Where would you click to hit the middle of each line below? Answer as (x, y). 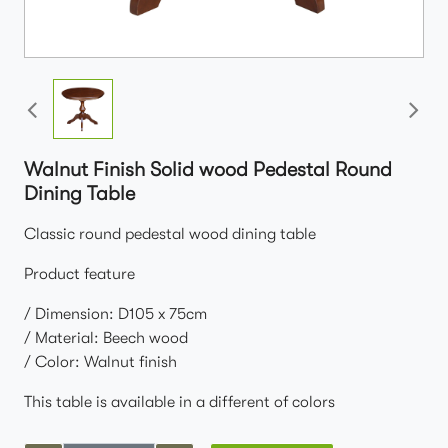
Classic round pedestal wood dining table (170, 234)
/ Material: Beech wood (106, 338)
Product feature (79, 274)
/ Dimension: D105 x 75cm (115, 314)
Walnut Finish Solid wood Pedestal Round (208, 169)
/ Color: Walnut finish (100, 362)
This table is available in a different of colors (179, 402)
